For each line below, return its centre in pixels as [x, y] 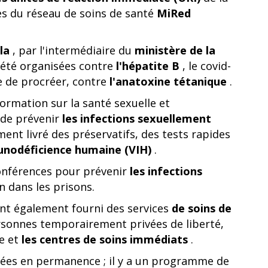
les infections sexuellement [137, 118]
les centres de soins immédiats [105, 239]
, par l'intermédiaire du [72, 50]
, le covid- [205, 66]
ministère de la [175, 50]
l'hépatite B [148, 66]
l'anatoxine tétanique [168, 81]
